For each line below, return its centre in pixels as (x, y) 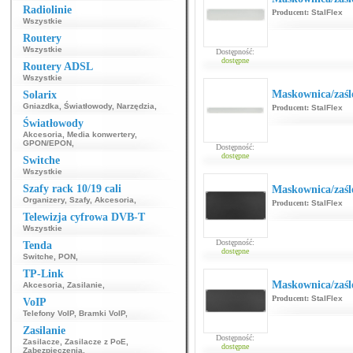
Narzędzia (136, 106)
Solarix (40, 95)
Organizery (44, 200)
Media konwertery (101, 134)
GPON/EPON (47, 143)
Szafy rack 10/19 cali (72, 189)
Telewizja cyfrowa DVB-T (84, 217)
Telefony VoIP (48, 313)
